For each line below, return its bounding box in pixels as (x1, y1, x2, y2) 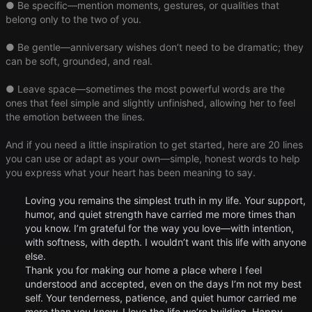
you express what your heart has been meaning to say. (6, 166, 256, 179)
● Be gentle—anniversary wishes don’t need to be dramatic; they (6, 41, 304, 54)
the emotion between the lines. (6, 111, 145, 123)
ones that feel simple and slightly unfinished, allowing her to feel (6, 97, 295, 109)
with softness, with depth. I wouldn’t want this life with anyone (25, 236, 306, 249)
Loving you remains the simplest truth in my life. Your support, (25, 194, 306, 207)
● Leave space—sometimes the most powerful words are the (6, 83, 285, 95)
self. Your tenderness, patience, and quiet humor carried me (25, 292, 297, 304)
